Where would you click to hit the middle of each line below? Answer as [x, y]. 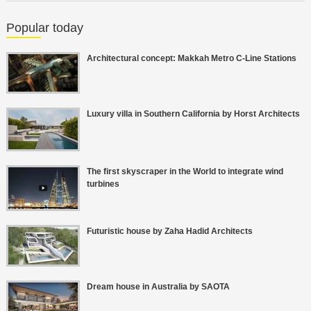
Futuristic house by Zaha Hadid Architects [169, 232]
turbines [103, 184]
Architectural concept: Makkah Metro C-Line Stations [191, 59]
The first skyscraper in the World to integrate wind [185, 172]
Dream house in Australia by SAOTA [158, 287]
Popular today [44, 28]
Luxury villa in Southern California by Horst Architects [193, 114]
